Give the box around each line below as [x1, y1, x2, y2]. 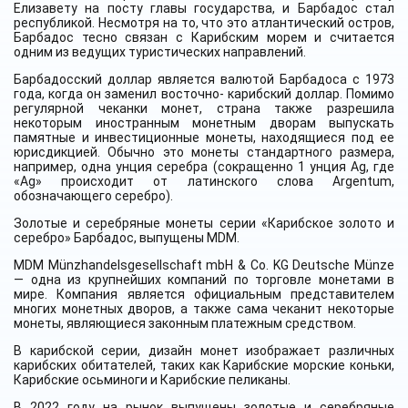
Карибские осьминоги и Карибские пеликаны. [14, 372, 291, 387]
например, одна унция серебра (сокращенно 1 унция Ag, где [14, 158, 394, 174]
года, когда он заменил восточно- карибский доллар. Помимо [14, 86, 394, 101]
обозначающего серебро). [14, 188, 173, 203]
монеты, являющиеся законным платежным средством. [14, 315, 356, 331]
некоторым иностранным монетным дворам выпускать [14, 115, 394, 130]
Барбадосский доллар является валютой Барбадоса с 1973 [14, 71, 394, 87]
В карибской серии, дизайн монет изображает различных [14, 342, 394, 358]
